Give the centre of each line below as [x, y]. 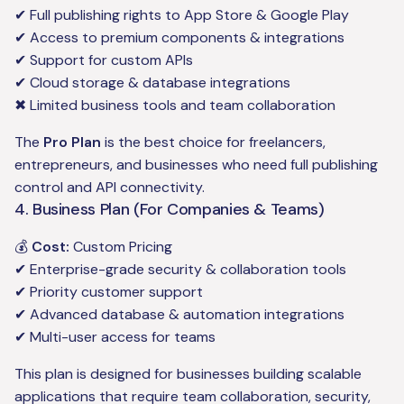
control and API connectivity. [110, 188]
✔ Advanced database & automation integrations [179, 315]
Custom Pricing [121, 247]
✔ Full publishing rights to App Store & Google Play [182, 15]
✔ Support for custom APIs [104, 60]
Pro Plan [72, 142]
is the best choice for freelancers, [213, 142]
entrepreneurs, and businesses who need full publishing [196, 165]
